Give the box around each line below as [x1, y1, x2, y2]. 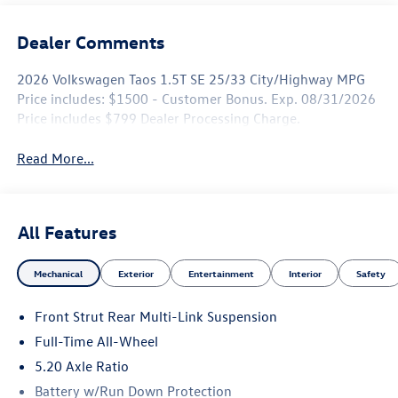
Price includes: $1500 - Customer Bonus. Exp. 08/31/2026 [16, 89, 376, 107]
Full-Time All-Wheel [34, 331, 158, 350]
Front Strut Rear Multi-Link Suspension [34, 306, 277, 325]
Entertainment [187, 267, 254, 281]
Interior [288, 267, 322, 281]
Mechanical [34, 267, 84, 281]
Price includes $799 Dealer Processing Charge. [16, 108, 300, 127]
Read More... [16, 148, 94, 167]
